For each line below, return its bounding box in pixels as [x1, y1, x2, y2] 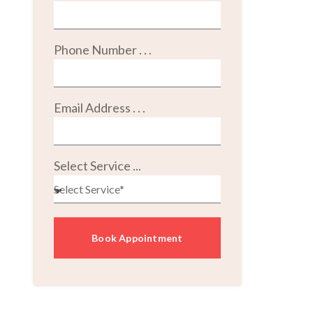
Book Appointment [92, 231, 183, 244]
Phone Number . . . [53, 42, 152, 58]
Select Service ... [53, 158, 141, 174]
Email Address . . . [53, 100, 145, 116]
